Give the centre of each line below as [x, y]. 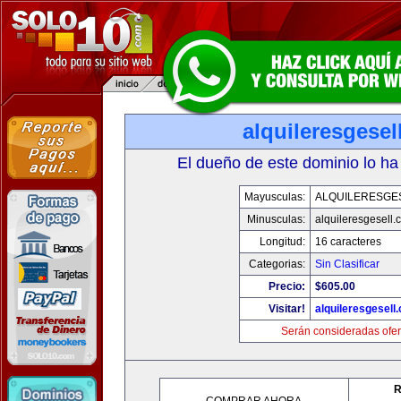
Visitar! [286, 309]
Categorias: [277, 264]
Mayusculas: [274, 197]
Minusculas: [276, 219]
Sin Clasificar [347, 264]
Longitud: [282, 242]
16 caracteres [348, 242]
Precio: [286, 286]
